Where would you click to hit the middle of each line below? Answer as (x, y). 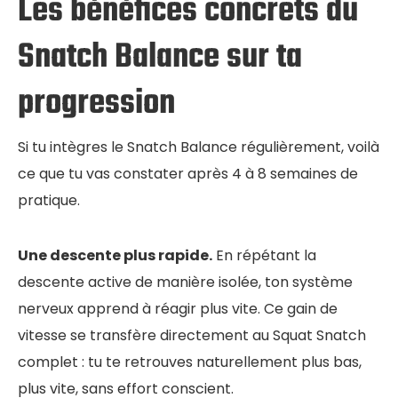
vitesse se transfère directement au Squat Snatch (192, 335)
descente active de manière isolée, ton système (185, 282)
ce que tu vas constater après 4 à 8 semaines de (188, 173)
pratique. (49, 200)
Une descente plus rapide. (115, 255)
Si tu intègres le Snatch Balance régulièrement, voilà (199, 147)
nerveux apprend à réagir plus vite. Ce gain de (178, 308)
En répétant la (264, 255)
